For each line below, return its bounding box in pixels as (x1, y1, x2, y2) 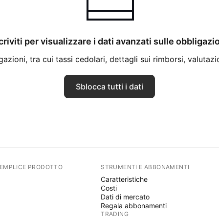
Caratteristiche (101, 175, 148, 183)
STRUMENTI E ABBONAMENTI (101, 163, 190, 171)
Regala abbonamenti (101, 201, 167, 210)
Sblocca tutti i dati (76, 82, 143, 91)
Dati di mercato (101, 193, 150, 201)
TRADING (101, 210, 129, 218)
